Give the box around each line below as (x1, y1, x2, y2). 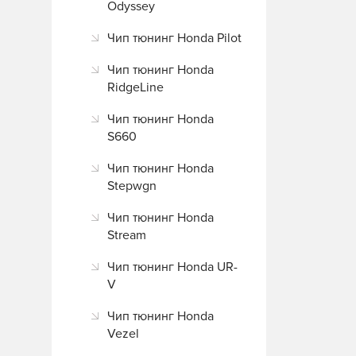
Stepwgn (107, 178, 157, 194)
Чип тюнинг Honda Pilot (107, 30, 242, 46)
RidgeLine (107, 79, 164, 95)
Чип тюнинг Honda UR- (107, 259, 238, 275)
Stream (107, 227, 146, 243)
